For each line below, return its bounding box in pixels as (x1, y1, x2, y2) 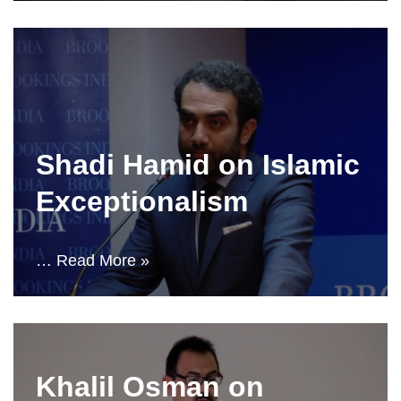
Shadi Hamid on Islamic (36, 149, 360, 181)
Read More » (56, 252, 149, 269)
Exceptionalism (36, 185, 248, 218)
